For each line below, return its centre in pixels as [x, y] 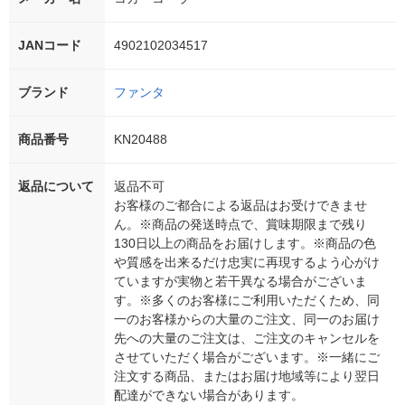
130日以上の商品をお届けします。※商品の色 [245, 244]
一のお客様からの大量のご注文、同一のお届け [247, 320]
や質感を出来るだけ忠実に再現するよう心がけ [247, 263]
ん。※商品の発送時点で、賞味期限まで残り [240, 225]
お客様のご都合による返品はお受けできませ [240, 206]
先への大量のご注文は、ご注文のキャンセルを [247, 339]
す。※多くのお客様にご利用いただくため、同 [247, 301]
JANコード [50, 46]
